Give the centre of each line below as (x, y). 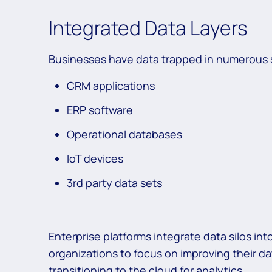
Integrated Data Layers (150, 28)
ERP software (101, 110)
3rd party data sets (116, 183)
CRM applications (112, 86)
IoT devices (96, 159)
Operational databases (126, 134)
